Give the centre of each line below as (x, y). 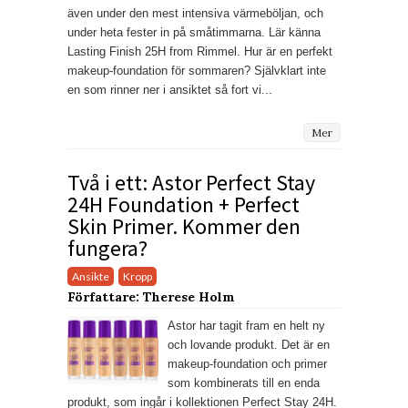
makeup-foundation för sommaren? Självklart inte (197, 70)
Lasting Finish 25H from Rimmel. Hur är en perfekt (200, 51)
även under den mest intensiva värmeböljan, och (195, 13)
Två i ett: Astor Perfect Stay (191, 183)
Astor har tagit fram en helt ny (246, 326)
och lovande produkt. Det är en (249, 345)
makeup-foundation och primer (247, 364)
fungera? (107, 249)
